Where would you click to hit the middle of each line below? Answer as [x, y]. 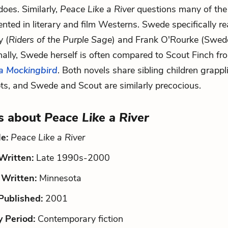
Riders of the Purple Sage [60, 40]
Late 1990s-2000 [72, 158]
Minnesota [59, 178]
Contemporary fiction [79, 219]
